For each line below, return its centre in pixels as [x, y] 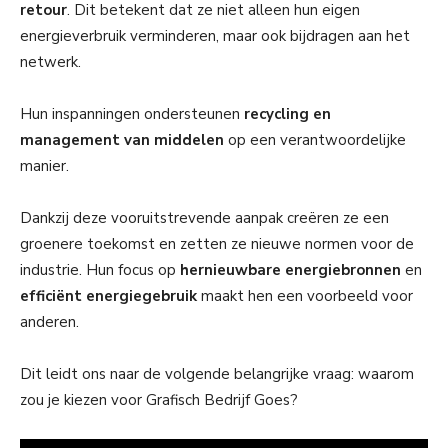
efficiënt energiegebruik [108, 295]
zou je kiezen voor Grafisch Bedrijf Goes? [159, 399]
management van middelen [122, 139]
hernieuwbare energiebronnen [290, 269]
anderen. [49, 321]
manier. [44, 165]
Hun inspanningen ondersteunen [132, 113]
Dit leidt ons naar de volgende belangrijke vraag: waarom [217, 373]
